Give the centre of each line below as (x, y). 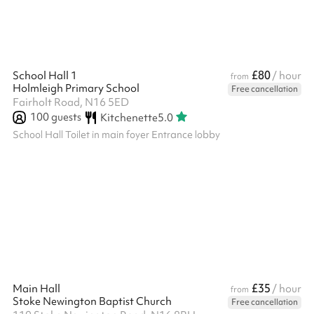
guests (65, 117)
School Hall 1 (45, 76)
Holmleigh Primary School (76, 88)
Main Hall (36, 289)
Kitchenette (129, 117)
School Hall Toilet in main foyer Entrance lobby (116, 135)
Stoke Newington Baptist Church (92, 301)
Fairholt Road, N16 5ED (71, 102)
